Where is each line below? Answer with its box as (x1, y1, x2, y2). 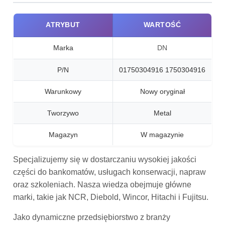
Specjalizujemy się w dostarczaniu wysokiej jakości (13, 155, 196, 164)
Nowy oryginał (140, 87, 185, 95)
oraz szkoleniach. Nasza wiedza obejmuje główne (13, 180, 191, 189)
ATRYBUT (46, 21, 80, 29)
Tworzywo (47, 109, 79, 117)
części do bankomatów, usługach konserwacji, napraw (13, 167, 206, 176)
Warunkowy (45, 87, 81, 95)
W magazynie (141, 131, 184, 139)
